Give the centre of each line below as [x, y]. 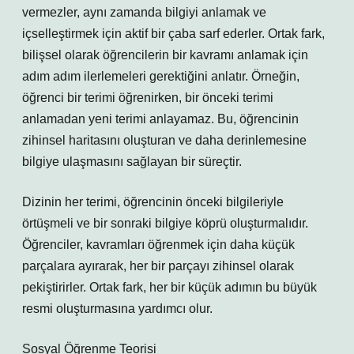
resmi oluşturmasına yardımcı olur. [117, 309]
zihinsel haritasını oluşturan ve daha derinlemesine [164, 140]
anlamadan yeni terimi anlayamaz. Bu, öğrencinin [160, 119]
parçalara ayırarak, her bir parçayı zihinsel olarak [158, 266]
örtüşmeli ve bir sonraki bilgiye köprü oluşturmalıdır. [165, 223]
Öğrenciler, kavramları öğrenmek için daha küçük [158, 245]
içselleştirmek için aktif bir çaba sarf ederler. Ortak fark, [173, 34]
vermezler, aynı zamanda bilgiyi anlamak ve [144, 12]
